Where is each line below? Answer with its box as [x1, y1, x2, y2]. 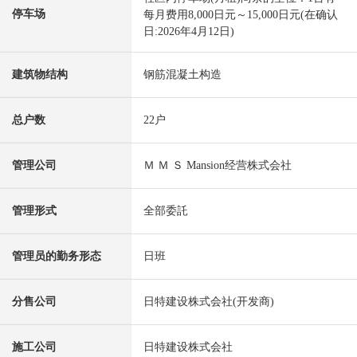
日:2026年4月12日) [143, 25, 234, 38]
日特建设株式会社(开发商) [143, 296, 274, 308]
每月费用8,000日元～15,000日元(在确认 [143, 9, 338, 22]
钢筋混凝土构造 [143, 69, 222, 81]
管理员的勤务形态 [12, 250, 101, 263]
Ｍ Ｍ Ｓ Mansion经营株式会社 [143, 159, 292, 172]
